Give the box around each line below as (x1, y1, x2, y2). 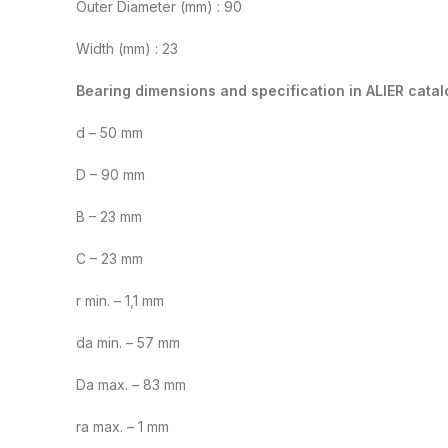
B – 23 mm (76, 208, 142, 226)
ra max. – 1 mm (76, 418, 169, 436)
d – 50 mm (76, 124, 143, 142)
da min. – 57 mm (76, 334, 180, 352)
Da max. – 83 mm (76, 376, 186, 394)
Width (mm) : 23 (76, 40, 178, 58)
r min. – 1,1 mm (76, 292, 164, 310)
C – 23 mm (76, 250, 143, 268)
